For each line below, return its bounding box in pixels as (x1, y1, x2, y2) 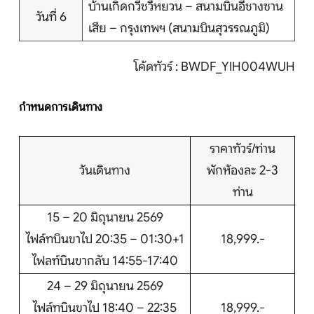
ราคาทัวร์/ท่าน (210, 141, 275, 157)
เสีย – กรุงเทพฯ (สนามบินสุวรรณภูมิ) (88, 20, 270, 36)
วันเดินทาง (79, 163, 130, 179)
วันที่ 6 (35, 9, 67, 25)
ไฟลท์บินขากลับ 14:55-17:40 (32, 253, 178, 269)
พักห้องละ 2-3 (207, 163, 278, 179)
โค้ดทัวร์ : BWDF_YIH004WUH (134, 59, 295, 75)
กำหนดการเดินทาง (19, 100, 102, 115)
